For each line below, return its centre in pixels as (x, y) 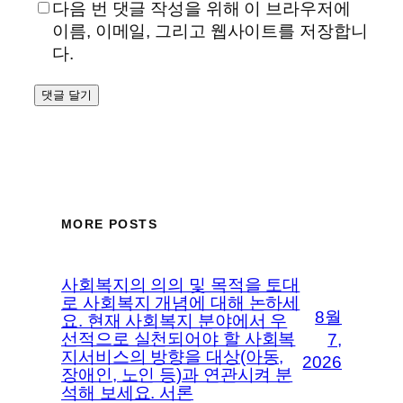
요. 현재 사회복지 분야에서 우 (175, 321)
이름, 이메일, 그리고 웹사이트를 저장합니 (210, 31)
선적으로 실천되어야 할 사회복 (179, 339)
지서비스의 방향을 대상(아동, (173, 357)
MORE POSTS (109, 224)
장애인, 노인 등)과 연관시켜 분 (177, 375)
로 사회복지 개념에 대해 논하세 (181, 303)
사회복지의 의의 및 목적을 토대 (181, 285)
